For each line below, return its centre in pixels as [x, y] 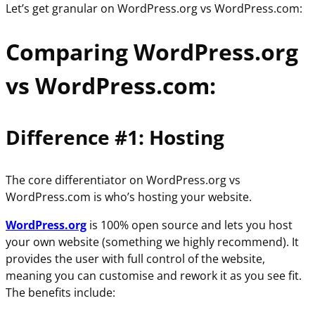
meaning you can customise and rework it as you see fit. [154, 276]
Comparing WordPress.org [152, 52]
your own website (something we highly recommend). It [152, 242]
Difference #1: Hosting [115, 137]
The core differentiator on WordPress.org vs [123, 180]
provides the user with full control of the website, [135, 259]
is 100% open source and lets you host [189, 225]
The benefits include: [60, 293]
